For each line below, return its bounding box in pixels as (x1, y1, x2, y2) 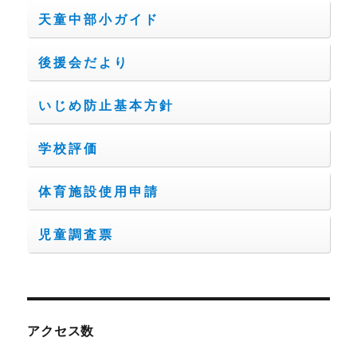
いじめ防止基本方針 (38, 97, 175, 113)
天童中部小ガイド (38, 11, 160, 27)
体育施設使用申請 (38, 183, 160, 199)
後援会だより (38, 54, 130, 70)
